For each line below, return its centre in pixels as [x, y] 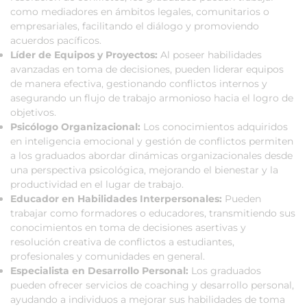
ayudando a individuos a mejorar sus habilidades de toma [148, 299]
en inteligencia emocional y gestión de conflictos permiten [152, 141]
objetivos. [33, 112]
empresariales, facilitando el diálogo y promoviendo [135, 26]
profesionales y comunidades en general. [108, 256]
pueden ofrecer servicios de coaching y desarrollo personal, [152, 285]
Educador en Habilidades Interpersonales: [116, 198]
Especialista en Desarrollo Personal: [99, 270]
